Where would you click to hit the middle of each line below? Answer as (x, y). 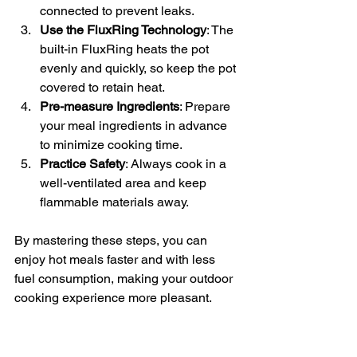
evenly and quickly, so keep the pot (139, 68)
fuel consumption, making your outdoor (125, 278)
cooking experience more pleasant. (113, 297)
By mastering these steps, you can (112, 240)
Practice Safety (82, 163)
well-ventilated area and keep (125, 182)
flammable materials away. (114, 202)
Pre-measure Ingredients (110, 106)
